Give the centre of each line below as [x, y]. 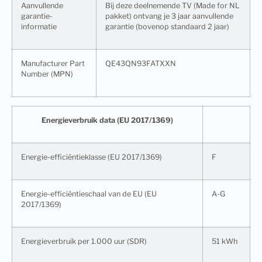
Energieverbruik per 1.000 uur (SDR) [84, 242]
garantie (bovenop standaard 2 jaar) [167, 27]
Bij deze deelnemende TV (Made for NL [173, 6]
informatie [39, 27]
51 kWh [225, 242]
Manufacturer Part [53, 64]
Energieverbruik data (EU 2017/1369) [107, 120]
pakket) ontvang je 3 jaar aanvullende [169, 16]
